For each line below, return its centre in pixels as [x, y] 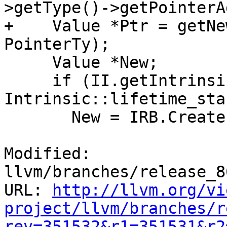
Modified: [47, 154]
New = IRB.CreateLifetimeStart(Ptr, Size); [38, 117]
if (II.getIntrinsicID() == [28, 81]
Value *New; [28, 63]
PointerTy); [57, 44]
